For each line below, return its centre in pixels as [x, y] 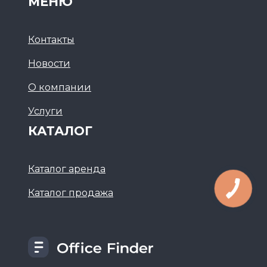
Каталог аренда [67, 169]
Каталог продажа [71, 193]
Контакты [51, 40]
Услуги [45, 111]
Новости [49, 64]
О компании [60, 88]
